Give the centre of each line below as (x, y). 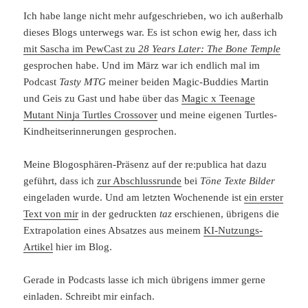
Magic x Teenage (219, 98)
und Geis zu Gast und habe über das (103, 98)
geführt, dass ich (60, 180)
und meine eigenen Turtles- (218, 114)
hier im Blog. (83, 246)
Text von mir (51, 213)
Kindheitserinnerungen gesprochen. (100, 131)
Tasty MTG (83, 81)
